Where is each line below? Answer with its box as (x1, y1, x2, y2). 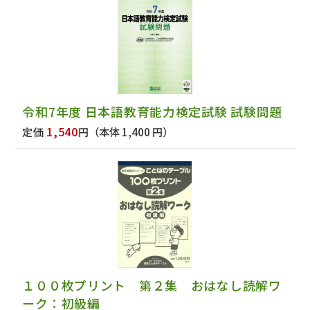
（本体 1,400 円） (89, 124, 174, 140)
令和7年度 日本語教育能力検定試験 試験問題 (22, 102, 283, 121)
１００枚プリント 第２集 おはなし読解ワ (22, 275, 282, 294)
